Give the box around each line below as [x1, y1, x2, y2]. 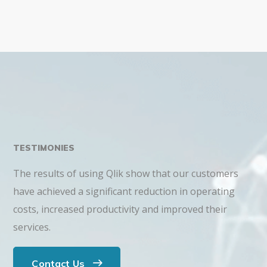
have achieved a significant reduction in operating [13, 184, 235, 198]
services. [13, 220, 51, 234]
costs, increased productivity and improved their [13, 202, 228, 216]
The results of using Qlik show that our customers [13, 166, 239, 180]
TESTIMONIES [13, 142, 75, 153]
